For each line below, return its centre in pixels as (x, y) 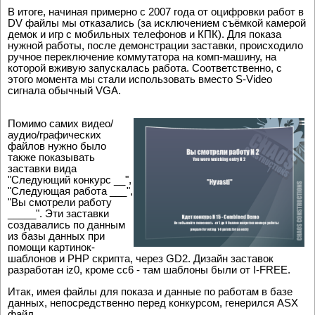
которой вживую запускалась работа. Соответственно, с (145, 68)
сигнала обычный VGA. (64, 91)
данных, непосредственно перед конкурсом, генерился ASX (153, 303)
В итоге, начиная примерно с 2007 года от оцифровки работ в (156, 12)
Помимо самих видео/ (60, 124)
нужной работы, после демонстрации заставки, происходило (155, 46)
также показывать (51, 157)
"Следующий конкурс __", (70, 180)
